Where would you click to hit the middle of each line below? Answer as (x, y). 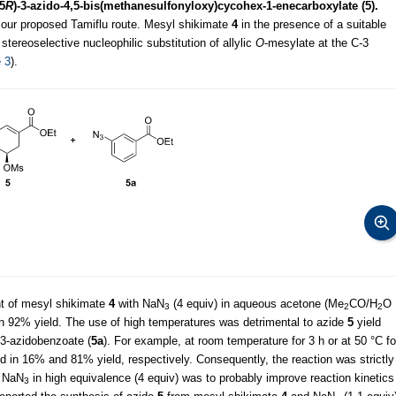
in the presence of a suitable (312, 24)
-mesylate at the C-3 (316, 42)
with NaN (140, 303)
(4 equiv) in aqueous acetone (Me (257, 303)
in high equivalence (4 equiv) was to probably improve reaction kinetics (212, 377)
